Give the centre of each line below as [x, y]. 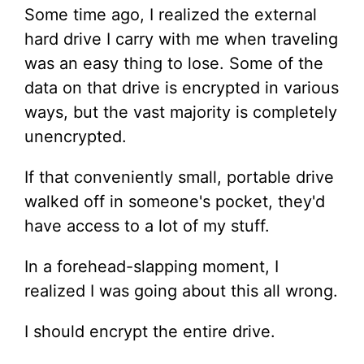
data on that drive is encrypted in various [182, 88]
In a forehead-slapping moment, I [152, 266]
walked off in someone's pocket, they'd [175, 201]
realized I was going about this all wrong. [181, 291]
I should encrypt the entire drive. [150, 331]
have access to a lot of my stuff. [147, 226]
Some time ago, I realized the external [171, 15]
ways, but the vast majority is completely [181, 112]
